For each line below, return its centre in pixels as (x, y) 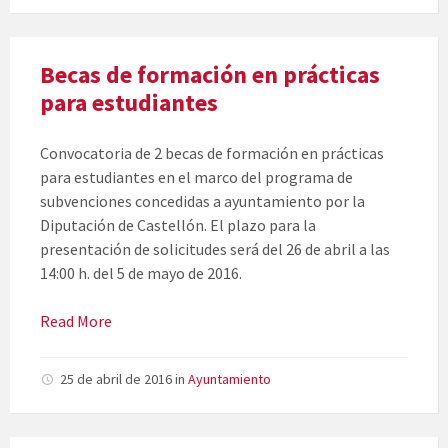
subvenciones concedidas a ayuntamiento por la (202, 201)
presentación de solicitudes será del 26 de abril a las (215, 249)
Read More (76, 321)
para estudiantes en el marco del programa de (196, 177)
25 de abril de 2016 (117, 379)
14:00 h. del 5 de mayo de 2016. (141, 273)
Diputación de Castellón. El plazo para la (178, 225)
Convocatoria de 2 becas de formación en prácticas (212, 153)
